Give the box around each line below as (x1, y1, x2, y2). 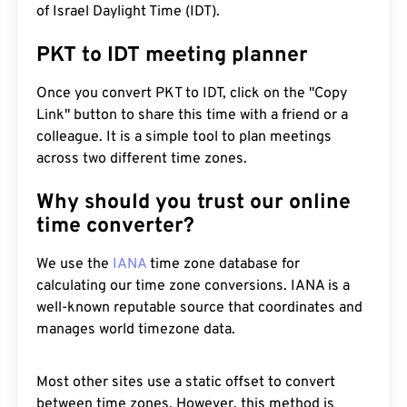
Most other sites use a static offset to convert (36, 373, 335, 392)
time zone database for (146, 255, 300, 273)
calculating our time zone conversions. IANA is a (36, 277, 350, 295)
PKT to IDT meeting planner (36, 43, 308, 69)
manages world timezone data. (36, 321, 235, 339)
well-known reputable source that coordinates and (36, 299, 362, 317)
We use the (36, 255, 113, 273)
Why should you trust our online (36, 190, 351, 216)
